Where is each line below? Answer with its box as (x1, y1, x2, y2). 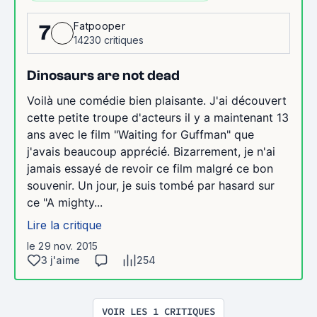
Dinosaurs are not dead (27, 67, 180, 83)
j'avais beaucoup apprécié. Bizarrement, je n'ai (27, 144, 275, 158)
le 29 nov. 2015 (27, 239, 98, 252)
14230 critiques (74, 33, 144, 46)
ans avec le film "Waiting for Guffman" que (27, 127, 254, 142)
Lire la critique (27, 217, 102, 232)
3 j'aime (41, 253, 80, 266)
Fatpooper (74, 19, 125, 32)
